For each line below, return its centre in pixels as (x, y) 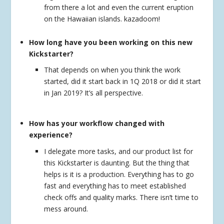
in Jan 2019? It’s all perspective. (94, 93)
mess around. (66, 208)
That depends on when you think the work (112, 70)
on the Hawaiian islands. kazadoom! (102, 18)
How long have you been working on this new (111, 42)
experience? (51, 135)
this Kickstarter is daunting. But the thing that (117, 162)
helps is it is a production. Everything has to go (119, 174)
